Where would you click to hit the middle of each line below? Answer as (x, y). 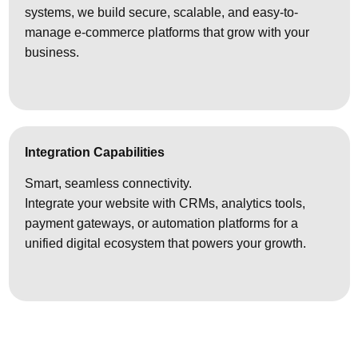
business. (52, 53)
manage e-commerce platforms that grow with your (167, 33)
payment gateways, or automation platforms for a (161, 224)
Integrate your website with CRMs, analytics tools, (165, 204)
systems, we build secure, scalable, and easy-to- (161, 13)
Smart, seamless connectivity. (108, 184)
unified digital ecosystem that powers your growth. (165, 244)
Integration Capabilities (95, 152)
